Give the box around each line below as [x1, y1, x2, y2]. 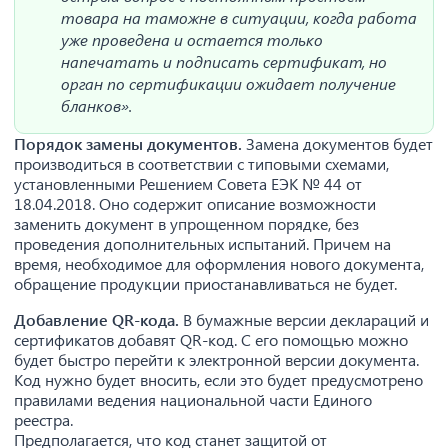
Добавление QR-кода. [14, 309, 183, 330]
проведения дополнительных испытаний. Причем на [14, 233, 391, 254]
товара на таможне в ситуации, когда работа [61, 7, 417, 28]
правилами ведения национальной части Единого [14, 389, 372, 410]
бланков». [61, 95, 132, 116]
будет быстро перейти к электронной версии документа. [14, 349, 419, 370]
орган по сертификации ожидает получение [61, 73, 396, 94]
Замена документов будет [242, 133, 433, 154]
